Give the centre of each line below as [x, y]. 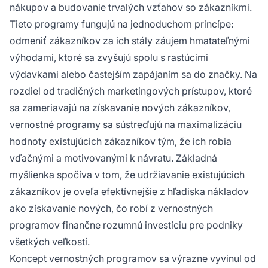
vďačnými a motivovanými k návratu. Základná [113, 158]
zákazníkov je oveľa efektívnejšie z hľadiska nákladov [129, 191]
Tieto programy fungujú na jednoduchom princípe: [121, 24]
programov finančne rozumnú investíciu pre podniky [126, 225]
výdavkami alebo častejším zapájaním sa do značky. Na [133, 74]
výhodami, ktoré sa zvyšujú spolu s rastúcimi [109, 57]
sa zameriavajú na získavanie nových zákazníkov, [120, 107]
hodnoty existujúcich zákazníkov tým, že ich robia [121, 141]
